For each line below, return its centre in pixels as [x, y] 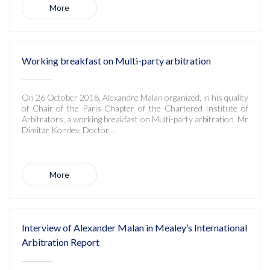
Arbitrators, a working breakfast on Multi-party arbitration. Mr [135, 119]
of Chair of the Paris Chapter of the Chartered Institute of [135, 108]
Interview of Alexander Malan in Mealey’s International [134, 228]
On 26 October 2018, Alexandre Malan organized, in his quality [135, 97]
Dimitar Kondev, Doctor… [68, 130]
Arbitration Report [61, 242]
